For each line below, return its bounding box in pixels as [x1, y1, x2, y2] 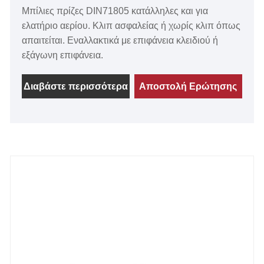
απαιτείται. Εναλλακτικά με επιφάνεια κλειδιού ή [22, 35, 219, 46]
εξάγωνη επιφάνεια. [22, 50, 104, 61]
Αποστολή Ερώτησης [139, 81, 237, 92]
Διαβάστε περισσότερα [24, 81, 128, 92]
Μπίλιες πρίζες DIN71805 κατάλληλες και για [22, 6, 209, 16]
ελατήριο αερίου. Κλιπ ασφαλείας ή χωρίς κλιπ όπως [22, 21, 241, 31]
